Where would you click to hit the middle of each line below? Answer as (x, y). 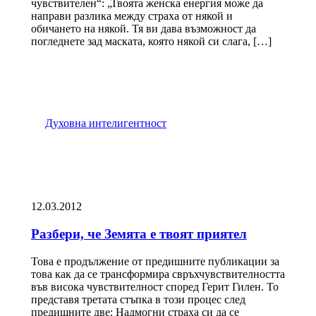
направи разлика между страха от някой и (132, 16)
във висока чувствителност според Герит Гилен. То (155, 286)
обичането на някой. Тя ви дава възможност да (144, 29)
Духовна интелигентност (106, 123)
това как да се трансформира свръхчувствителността (158, 274)
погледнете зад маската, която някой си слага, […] (151, 42)
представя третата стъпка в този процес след (138, 299)
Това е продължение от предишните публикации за (155, 261)
